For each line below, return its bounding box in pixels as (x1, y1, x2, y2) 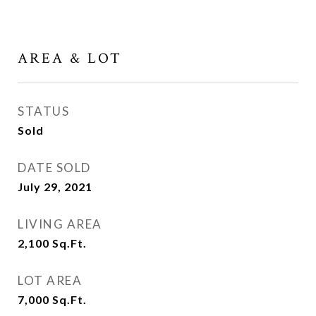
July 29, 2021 (18, 180, 92, 194)
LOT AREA (18, 273, 82, 288)
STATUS (18, 104, 69, 119)
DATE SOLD (18, 160, 91, 176)
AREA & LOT (18, 49, 122, 68)
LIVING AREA (18, 217, 102, 232)
